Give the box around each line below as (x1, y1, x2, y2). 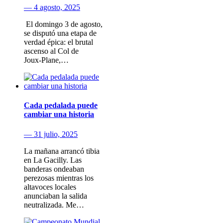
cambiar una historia (24, 110, 94, 119)
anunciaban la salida (24, 191, 87, 200)
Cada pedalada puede (24, 101, 98, 110)
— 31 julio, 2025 (24, 129, 78, 138)
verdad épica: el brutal (24, 38, 93, 47)
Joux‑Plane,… (24, 56, 69, 65)
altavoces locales (24, 182, 76, 191)
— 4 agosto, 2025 (24, 3, 80, 12)
